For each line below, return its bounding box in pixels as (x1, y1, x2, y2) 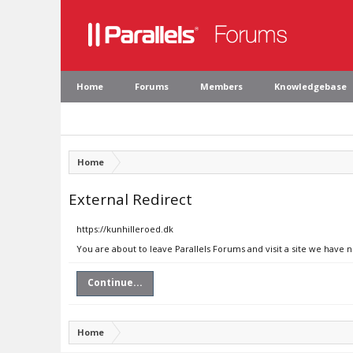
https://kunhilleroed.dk (76, 223, 173, 235)
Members (200, 80, 243, 92)
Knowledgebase (274, 80, 347, 92)
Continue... (87, 276, 143, 289)
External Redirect (69, 189, 192, 209)
